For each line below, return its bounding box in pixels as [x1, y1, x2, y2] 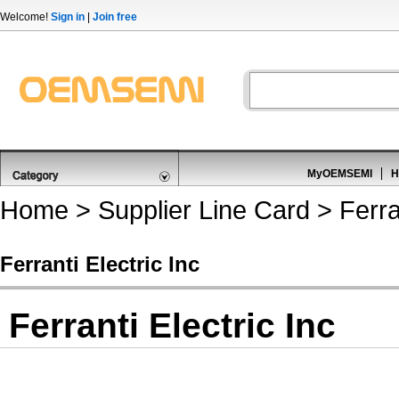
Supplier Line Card [98, 195, 310, 224]
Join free [93, 11, 137, 23]
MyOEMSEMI [307, 167, 372, 180]
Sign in [51, 11, 85, 23]
